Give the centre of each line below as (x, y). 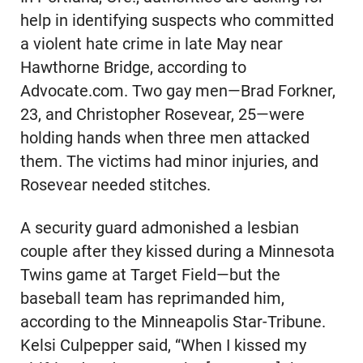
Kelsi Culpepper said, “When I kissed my (163, 345)
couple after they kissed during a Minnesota (177, 251)
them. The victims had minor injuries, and (169, 161)
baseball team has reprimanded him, (152, 298)
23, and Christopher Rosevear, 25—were (162, 114)
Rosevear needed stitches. (117, 185)
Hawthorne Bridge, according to (133, 67)
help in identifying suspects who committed (177, 20)
